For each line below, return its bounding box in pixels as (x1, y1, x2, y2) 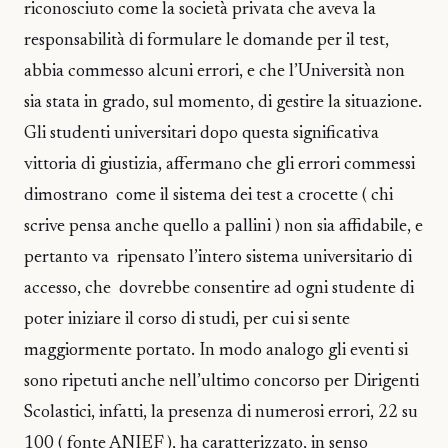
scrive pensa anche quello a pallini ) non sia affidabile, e (24, 218, 423, 236)
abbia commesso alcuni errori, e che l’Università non (24, 63, 405, 81)
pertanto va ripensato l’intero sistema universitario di (24, 249, 412, 267)
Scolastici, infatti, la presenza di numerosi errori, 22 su (24, 404, 418, 422)
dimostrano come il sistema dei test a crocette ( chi (24, 187, 393, 205)
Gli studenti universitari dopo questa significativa (24, 125, 379, 143)
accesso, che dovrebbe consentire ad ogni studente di (24, 280, 414, 298)
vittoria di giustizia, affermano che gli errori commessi (24, 156, 419, 174)
